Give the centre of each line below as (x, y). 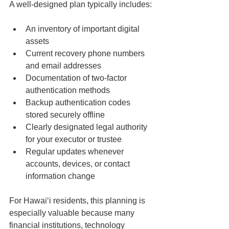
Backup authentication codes (79, 103)
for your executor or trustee (74, 140)
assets (37, 41)
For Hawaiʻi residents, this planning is (78, 201)
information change (60, 176)
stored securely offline (65, 115)
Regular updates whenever (76, 152)
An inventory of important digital (84, 29)
